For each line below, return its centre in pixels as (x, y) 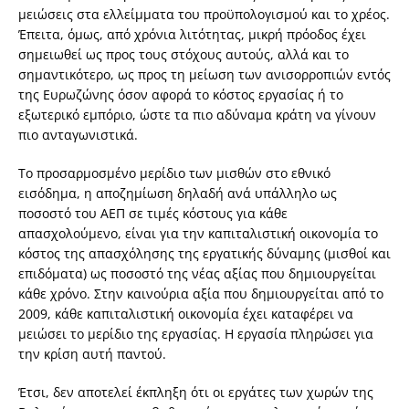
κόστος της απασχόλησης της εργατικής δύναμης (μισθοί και (204, 254)
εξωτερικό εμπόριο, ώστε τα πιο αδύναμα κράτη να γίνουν (197, 115)
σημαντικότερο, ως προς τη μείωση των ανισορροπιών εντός (204, 75)
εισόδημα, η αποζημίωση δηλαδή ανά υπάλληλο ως (178, 194)
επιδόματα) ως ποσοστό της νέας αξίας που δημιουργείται (197, 274)
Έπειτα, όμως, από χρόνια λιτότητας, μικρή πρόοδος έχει (192, 35)
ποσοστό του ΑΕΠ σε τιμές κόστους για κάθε (153, 214)
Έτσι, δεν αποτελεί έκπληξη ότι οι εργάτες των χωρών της (196, 393)
